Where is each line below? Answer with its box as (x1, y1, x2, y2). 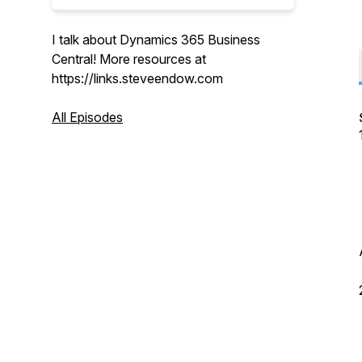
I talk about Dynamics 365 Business (52, 32, 260, 48)
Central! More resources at (52, 51, 206, 67)
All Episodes (52, 109, 123, 125)
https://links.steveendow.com (52, 70, 223, 86)
